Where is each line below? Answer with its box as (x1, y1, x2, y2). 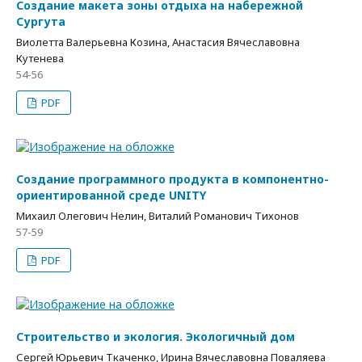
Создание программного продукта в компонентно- (16, 171, 329, 187)
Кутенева (16, 51, 64, 65)
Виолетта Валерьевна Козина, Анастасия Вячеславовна (16, 35, 300, 49)
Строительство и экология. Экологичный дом (16, 329, 295, 344)
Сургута (16, 14, 65, 29)
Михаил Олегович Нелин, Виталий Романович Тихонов (16, 208, 299, 223)
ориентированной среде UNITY (16, 187, 206, 203)
